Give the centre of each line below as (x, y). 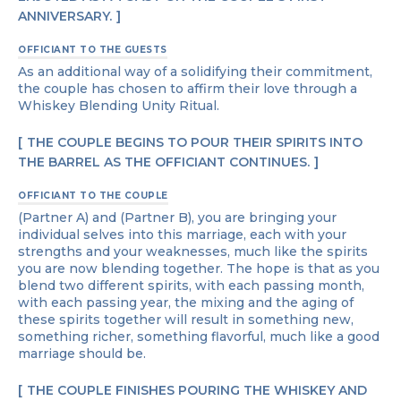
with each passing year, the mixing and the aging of (186, 302)
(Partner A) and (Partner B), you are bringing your (177, 217)
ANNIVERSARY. (65, 16)
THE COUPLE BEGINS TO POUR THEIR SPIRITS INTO (195, 142)
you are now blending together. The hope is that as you (199, 268)
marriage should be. (84, 353)
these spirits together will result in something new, (186, 319)
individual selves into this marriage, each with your (182, 234)
